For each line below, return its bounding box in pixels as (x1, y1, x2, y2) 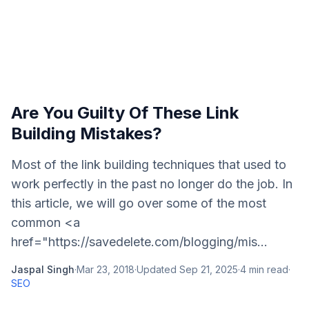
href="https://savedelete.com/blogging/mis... (11, 235, 268, 249)
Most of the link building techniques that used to (11, 157, 286, 172)
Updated (137, 263, 179, 275)
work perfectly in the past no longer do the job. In (11, 177, 292, 191)
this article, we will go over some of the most (11, 196, 266, 210)
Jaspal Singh (11, 263, 74, 275)
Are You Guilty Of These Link (11, 103, 239, 123)
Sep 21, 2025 (179, 263, 238, 275)
